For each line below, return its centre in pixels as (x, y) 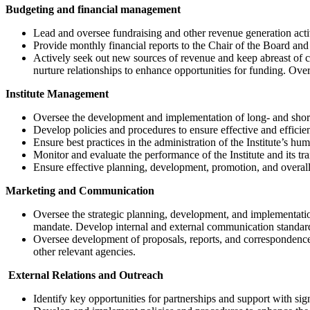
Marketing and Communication (80, 190)
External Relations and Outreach (84, 275)
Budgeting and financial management (94, 9)
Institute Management (58, 93)
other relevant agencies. (84, 251)
